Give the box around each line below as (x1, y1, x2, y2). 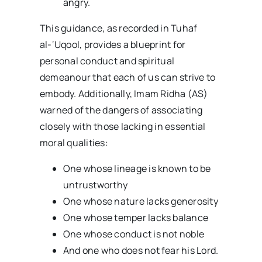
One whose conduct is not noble (63, 227, 205, 240)
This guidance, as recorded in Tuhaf (39, 21, 198, 35)
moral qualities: (39, 136, 108, 149)
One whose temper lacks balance (63, 211, 209, 224)
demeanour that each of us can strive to (39, 70, 216, 84)
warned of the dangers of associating (39, 103, 203, 116)
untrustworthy (63, 178, 128, 191)
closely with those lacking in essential (39, 119, 206, 133)
